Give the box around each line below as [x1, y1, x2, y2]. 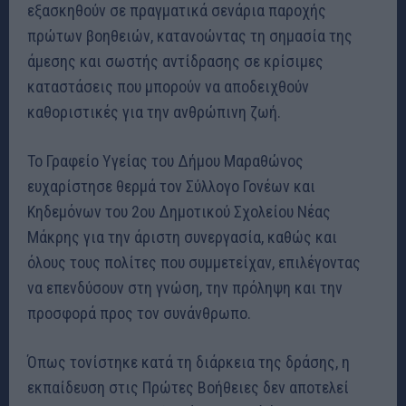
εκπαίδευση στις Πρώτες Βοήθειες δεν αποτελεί [27, 377, 349, 397]
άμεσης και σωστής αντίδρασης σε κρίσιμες [27, 51, 324, 71]
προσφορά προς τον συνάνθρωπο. [27, 303, 251, 323]
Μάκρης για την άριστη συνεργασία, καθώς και [27, 227, 337, 246]
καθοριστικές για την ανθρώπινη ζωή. [27, 101, 281, 121]
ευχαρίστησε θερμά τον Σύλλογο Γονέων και [27, 176, 315, 196]
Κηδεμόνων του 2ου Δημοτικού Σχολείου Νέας [27, 201, 331, 221]
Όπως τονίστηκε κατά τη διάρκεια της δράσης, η [27, 352, 350, 372]
